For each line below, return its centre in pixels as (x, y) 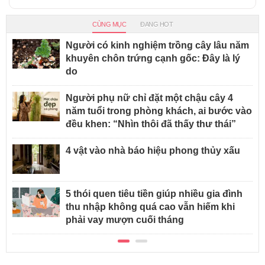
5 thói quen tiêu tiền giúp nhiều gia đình (154, 194)
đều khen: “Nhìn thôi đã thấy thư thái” (151, 124)
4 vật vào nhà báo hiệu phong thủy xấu (153, 151)
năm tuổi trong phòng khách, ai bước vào (159, 111)
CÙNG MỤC (109, 25)
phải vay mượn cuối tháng (125, 220)
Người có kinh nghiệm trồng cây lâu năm (157, 46)
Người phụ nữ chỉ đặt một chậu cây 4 (149, 98)
